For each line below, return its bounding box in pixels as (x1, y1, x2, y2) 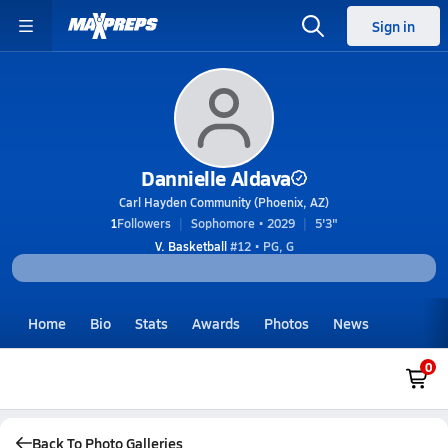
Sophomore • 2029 (191, 215, 295, 231)
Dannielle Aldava (141, 164, 291, 192)
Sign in (372, 16, 415, 36)
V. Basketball (154, 238, 227, 254)
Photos (264, 313, 309, 333)
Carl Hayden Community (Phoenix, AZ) (119, 194, 329, 210)
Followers (117, 215, 171, 231)
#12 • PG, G (226, 238, 294, 254)
